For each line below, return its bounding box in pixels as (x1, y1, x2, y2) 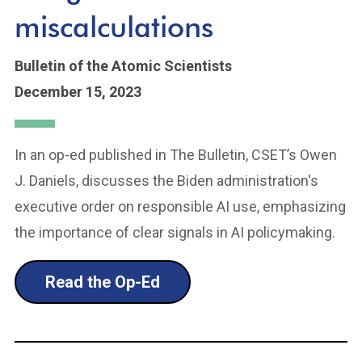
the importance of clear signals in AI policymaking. (15, 224, 335, 241)
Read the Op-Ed (45, 272, 160, 292)
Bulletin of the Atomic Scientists (15, 57, 232, 74)
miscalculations (15, 9, 213, 44)
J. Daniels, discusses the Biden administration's (15, 172, 318, 189)
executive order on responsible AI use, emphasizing (15, 198, 346, 215)
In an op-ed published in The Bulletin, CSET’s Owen (15, 146, 337, 163)
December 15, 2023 (15, 83, 141, 100)
